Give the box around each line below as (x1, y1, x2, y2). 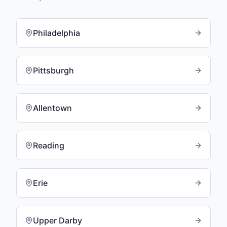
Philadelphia (33, 28, 80, 38)
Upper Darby (33, 215, 82, 225)
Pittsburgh (33, 65, 74, 75)
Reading (33, 140, 64, 150)
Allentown (33, 103, 72, 113)
